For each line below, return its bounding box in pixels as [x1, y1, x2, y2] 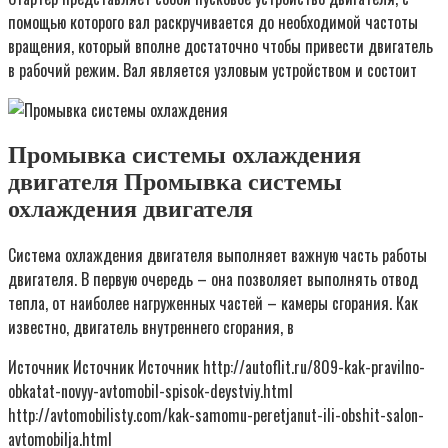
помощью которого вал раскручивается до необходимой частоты [8, 9, 418, 34]
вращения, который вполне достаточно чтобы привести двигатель [8, 33, 433, 58]
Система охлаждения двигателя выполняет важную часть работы [8, 242, 427, 267]
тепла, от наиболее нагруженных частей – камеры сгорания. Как [8, 290, 418, 315]
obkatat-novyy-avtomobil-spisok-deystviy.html [8, 378, 293, 403]
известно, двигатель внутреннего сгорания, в [8, 314, 294, 339]
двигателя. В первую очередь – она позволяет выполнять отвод [8, 266, 418, 291]
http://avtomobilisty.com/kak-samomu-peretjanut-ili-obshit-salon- [8, 402, 424, 427]
